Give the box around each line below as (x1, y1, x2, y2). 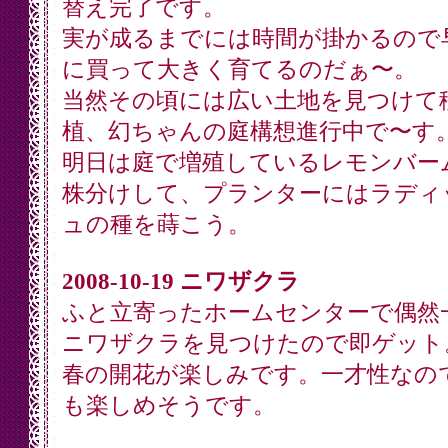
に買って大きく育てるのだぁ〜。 (61, 57, 417, 82)
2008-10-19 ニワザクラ (61, 269, 300, 294)
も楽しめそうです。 (61, 393, 276, 418)
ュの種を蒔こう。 (61, 212, 251, 237)
